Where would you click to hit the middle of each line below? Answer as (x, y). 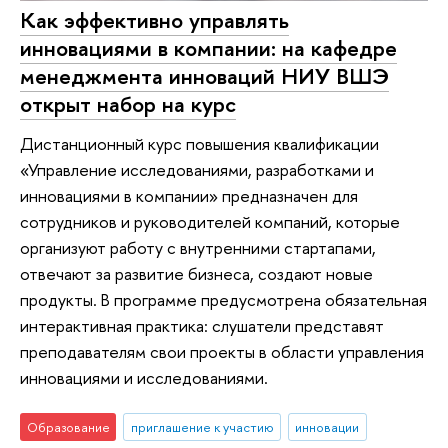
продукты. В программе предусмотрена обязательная (223, 300)
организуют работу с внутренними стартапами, (198, 248)
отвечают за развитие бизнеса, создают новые (196, 274)
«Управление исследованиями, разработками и (197, 170)
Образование (68, 426)
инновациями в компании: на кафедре (208, 47)
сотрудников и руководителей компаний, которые (210, 222)
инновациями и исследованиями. (144, 378)
